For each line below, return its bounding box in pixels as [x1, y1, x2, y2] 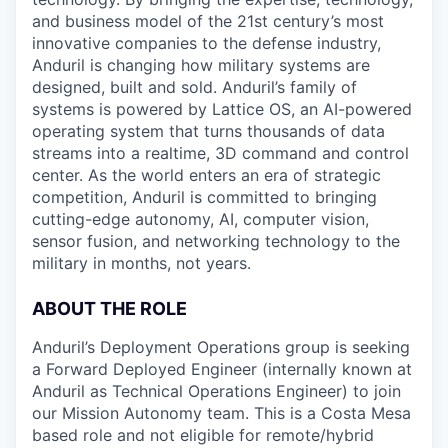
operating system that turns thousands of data [32, 121, 385, 141]
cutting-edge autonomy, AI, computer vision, [32, 209, 369, 229]
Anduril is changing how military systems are [32, 55, 370, 75]
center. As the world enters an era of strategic [32, 165, 381, 185]
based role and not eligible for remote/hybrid [32, 425, 374, 445]
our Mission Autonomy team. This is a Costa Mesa [32, 403, 411, 423]
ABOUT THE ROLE [32, 298, 187, 319]
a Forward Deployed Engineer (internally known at [32, 359, 412, 379]
